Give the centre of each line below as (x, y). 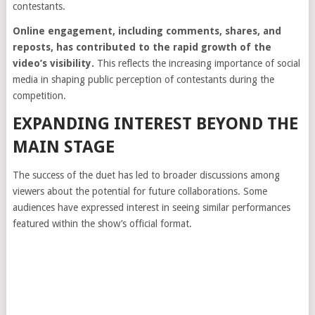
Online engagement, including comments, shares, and (147, 31)
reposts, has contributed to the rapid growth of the (142, 47)
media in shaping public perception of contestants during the (143, 80)
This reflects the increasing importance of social (197, 64)
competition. (39, 96)
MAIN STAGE (63, 147)
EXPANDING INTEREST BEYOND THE (155, 124)
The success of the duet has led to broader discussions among (146, 175)
